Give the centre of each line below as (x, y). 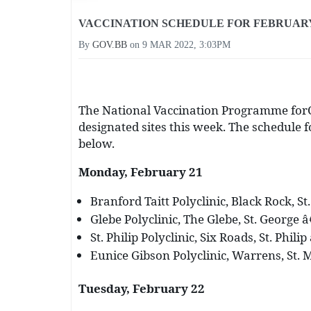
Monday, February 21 (141, 171)
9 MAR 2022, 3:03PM (186, 44)
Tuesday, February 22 (142, 288)
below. (96, 143)
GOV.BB (110, 44)
